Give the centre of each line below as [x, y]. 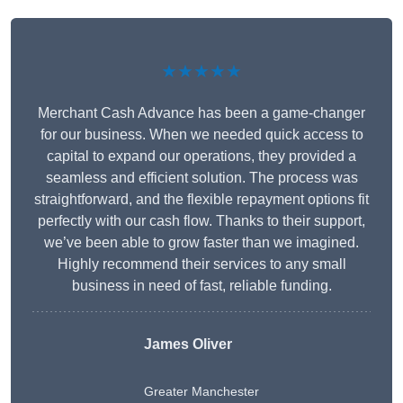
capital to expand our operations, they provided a [201, 157]
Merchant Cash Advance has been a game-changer [201, 113]
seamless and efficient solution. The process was [201, 178]
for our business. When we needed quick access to [201, 135]
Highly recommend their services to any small [201, 264]
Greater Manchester [201, 392]
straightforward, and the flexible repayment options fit [201, 200]
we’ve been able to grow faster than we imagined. [201, 243]
